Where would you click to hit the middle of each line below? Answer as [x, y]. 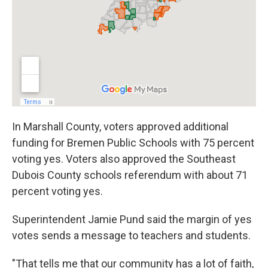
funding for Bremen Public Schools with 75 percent [133, 143]
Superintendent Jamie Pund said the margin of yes [132, 219]
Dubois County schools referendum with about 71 [130, 175]
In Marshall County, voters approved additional [120, 127]
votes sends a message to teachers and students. [133, 235]
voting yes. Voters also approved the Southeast [124, 159]
